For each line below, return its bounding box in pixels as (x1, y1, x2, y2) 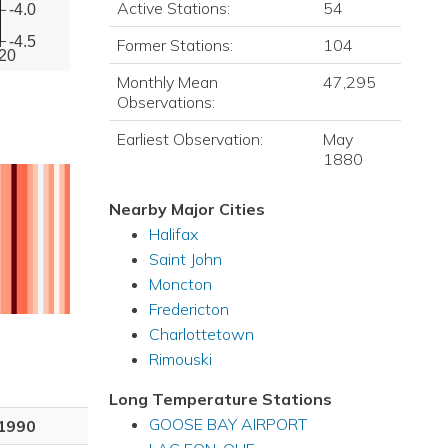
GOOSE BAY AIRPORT (148, 414, 307, 434)
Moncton (148, 274, 212, 294)
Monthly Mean (116, 72, 218, 92)
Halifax (148, 224, 198, 244)
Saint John (148, 249, 222, 269)
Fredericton (148, 299, 229, 319)
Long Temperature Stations (108, 389, 332, 409)
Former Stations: (116, 35, 233, 55)
